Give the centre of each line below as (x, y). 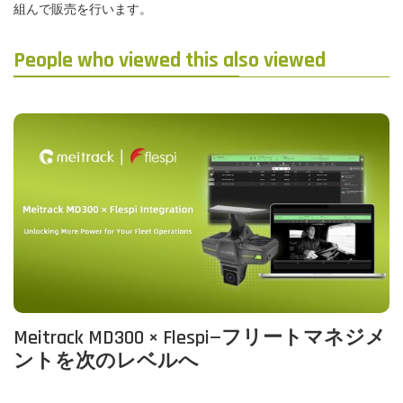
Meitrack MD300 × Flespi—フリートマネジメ (200, 339)
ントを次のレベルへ (106, 362)
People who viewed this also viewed (170, 61)
